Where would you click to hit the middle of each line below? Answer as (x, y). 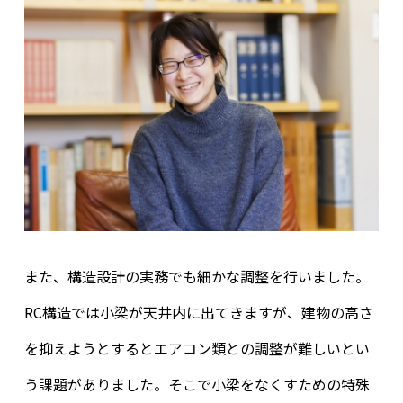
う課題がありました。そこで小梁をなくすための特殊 (197, 384)
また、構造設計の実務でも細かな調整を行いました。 (197, 276)
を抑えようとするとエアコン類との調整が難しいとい (197, 348)
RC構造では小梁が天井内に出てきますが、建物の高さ (198, 312)
